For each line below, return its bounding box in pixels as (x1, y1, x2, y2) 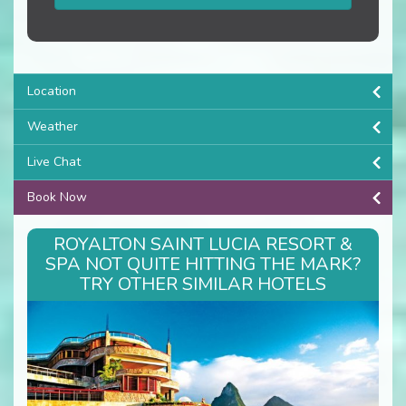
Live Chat (27, 152, 81, 170)
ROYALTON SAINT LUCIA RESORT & (53, 231, 353, 256)
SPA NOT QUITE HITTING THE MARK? (45, 251, 361, 276)
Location (27, 82, 76, 100)
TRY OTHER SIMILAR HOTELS (80, 271, 326, 296)
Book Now (27, 188, 87, 206)
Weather (27, 117, 78, 135)
